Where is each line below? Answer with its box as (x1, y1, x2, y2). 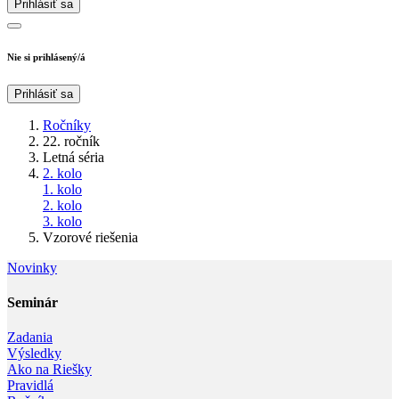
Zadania (7, 330, 53, 346)
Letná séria (43, 149, 104, 165)
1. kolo (43, 181, 82, 197)
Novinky (7, 259, 57, 275)
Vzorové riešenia (43, 229, 138, 245)
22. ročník (43, 133, 100, 149)
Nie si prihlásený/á (7, 51, 85, 62)
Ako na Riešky (7, 362, 92, 378)
